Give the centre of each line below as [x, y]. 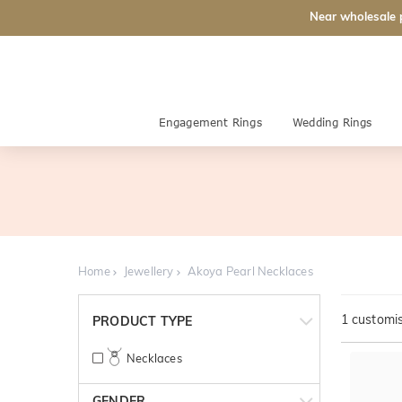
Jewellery [149, 271]
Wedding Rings [332, 122]
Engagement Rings [210, 122]
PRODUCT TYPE [143, 321]
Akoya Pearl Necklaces [250, 271]
